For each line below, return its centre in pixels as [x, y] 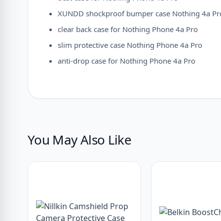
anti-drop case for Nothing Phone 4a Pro [127, 61]
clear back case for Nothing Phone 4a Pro [128, 29]
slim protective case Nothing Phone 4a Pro [130, 45]
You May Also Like [79, 140]
